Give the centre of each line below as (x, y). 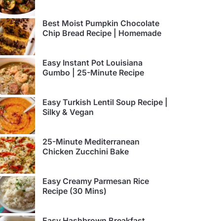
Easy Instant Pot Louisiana (92, 63)
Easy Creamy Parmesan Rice (96, 181)
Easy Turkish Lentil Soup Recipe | (105, 102)
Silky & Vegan (68, 112)
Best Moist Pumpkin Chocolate (101, 23)
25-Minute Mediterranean (91, 142)
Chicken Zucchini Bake (86, 152)
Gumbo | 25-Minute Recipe (93, 73)
